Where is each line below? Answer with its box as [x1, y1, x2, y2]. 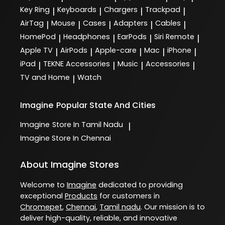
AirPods [60, 45, 87, 55]
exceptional [20, 191, 65, 201]
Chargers [104, 4, 138, 15]
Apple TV [20, 45, 53, 55]
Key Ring [20, 4, 50, 15]
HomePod [20, 31, 56, 42]
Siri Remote [154, 31, 194, 42]
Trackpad [145, 4, 180, 15]
